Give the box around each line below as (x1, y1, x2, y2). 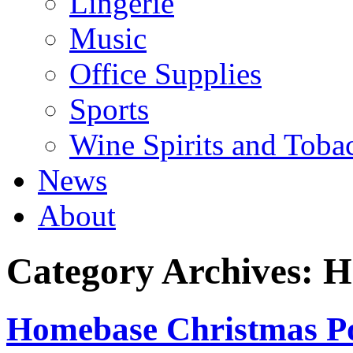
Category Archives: (6, 251, 323, 292)
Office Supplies (69, 57, 262, 91)
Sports (69, 92, 149, 126)
